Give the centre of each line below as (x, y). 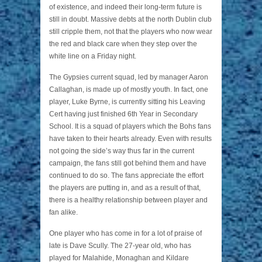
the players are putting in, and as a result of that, (125, 188)
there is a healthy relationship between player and (128, 200)
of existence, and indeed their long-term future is (125, 7)
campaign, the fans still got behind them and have (128, 163)
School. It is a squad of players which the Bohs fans (130, 126)
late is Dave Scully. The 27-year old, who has (120, 246)
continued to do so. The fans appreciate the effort (126, 175)
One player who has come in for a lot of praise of (125, 233)
